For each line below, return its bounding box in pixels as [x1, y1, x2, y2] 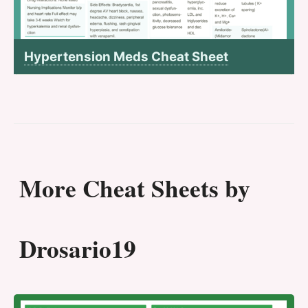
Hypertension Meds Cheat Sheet [24, 49, 228, 65]
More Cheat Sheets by [19, 170, 250, 206]
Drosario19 [19, 231, 136, 267]
